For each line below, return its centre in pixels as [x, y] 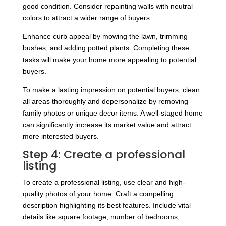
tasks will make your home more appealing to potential [109, 60]
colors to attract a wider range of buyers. [87, 18]
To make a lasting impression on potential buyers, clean [111, 90]
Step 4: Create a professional [104, 155]
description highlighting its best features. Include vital [106, 206]
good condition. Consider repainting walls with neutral [107, 6]
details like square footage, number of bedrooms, [101, 217]
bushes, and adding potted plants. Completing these [106, 48]
